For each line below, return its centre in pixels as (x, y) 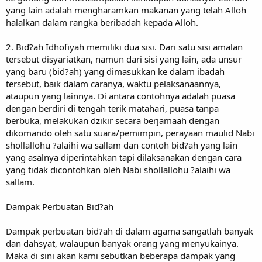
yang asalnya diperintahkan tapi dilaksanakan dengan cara (124, 157)
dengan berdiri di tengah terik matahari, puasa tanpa (112, 108)
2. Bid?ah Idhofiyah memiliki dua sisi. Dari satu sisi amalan (124, 46)
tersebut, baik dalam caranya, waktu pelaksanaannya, (113, 83)
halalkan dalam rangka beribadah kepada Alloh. (102, 22)
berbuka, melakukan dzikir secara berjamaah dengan (113, 120)
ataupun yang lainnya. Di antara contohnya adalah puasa (120, 96)
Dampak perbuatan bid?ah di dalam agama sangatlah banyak (130, 231)
